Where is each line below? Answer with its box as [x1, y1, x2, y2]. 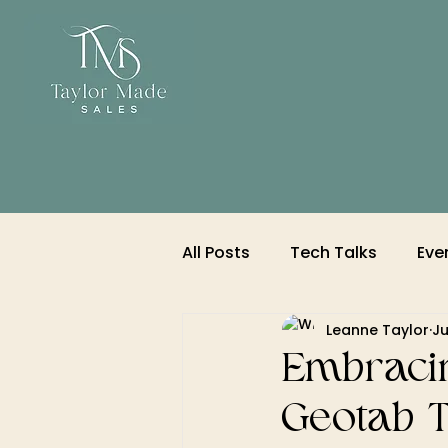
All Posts [182, 241, 250, 264]
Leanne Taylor [326, 319, 429, 340]
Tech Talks [290, 241, 377, 264]
